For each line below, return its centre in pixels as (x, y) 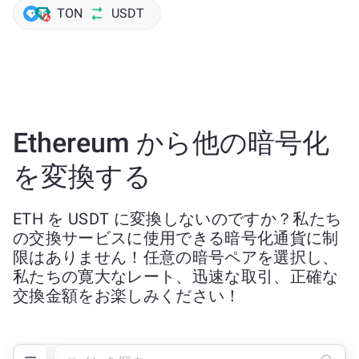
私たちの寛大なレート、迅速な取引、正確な (176, 276)
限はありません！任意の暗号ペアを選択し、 (176, 257)
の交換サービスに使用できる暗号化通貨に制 (176, 238)
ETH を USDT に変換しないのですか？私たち (177, 219)
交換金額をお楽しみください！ (127, 296)
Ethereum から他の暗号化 (171, 143)
